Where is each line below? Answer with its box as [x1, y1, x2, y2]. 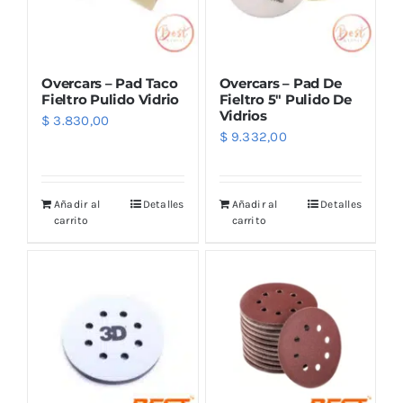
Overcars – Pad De [219, 74, 342, 92]
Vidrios [219, 106, 267, 124]
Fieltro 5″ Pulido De [219, 90, 352, 108]
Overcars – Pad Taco [41, 74, 178, 92]
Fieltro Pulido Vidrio [41, 90, 180, 108]
